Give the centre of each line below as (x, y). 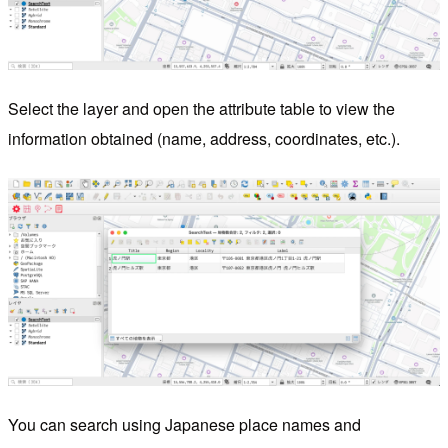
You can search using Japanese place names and (184, 424)
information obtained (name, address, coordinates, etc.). (204, 138)
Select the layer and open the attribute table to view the (201, 108)
